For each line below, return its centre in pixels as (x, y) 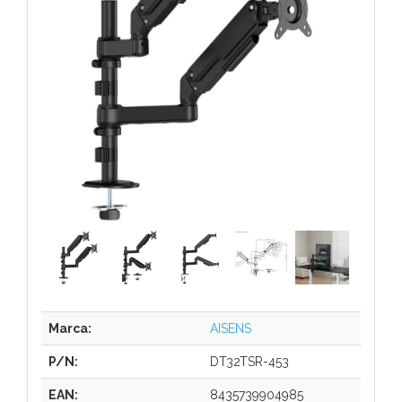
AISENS (231, 328)
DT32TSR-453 (249, 361)
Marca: (70, 328)
